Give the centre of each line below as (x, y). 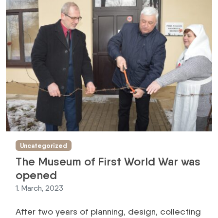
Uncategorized (43, 145)
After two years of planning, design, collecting (108, 212)
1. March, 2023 (39, 188)
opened (36, 175)
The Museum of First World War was (108, 162)
